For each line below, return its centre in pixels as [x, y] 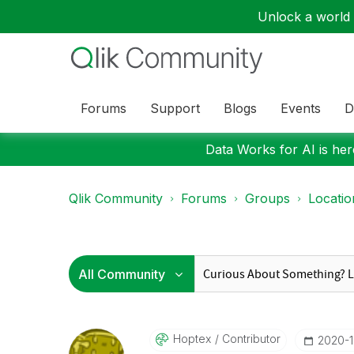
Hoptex [192, 339]
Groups [267, 198]
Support [175, 108]
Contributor [249, 339]
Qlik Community [116, 198]
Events [301, 108]
